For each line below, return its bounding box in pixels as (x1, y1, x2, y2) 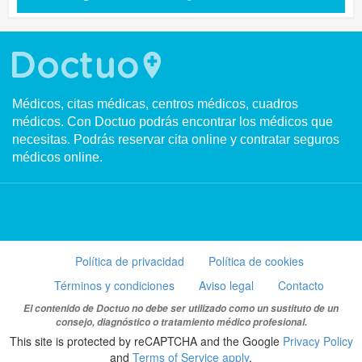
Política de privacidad (74, 253, 184, 269)
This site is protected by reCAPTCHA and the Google (9, 333, 283, 349)
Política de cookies (208, 253, 304, 269)
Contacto (278, 277, 324, 293)
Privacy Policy (282, 333, 353, 349)
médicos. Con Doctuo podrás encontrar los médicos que (12, 115, 333, 128)
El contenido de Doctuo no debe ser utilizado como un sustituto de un (23, 301, 339, 315)
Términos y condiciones (54, 277, 175, 293)
